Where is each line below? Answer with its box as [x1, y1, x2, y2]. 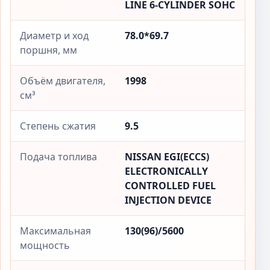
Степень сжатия [20, 119, 96, 133]
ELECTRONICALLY [125, 165, 208, 178]
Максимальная [20, 224, 91, 237]
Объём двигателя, [20, 74, 105, 87]
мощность [20, 239, 70, 252]
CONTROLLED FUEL [125, 179, 216, 192]
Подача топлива [20, 150, 97, 163]
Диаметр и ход [20, 29, 89, 42]
